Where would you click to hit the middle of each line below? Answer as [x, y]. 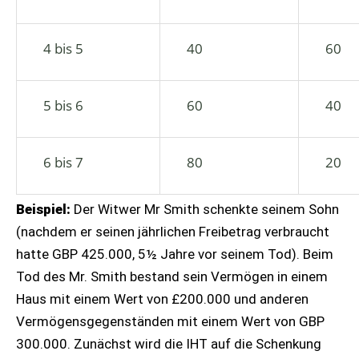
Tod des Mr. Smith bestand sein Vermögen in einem [172, 276]
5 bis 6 [63, 105]
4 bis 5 [63, 48]
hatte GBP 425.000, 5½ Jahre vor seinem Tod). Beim [175, 254]
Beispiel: [45, 209]
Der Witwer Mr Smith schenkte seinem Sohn [206, 209]
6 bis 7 [63, 162]
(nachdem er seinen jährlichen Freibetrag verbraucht [173, 232]
